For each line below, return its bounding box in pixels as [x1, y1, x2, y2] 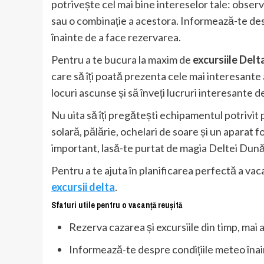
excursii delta [51, 180, 115, 194]
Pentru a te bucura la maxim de [51, 53, 193, 67]
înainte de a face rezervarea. [51, 31, 181, 44]
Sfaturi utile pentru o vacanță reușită [51, 200, 182, 211]
